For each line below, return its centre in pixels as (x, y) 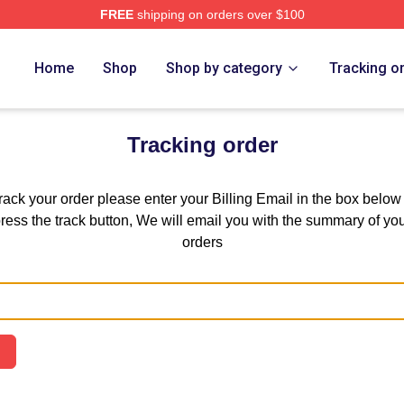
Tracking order (202, 145)
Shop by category (225, 68)
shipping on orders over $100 (219, 14)
